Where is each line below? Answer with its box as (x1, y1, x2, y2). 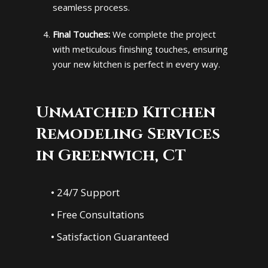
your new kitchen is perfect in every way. (52, 57, 220, 70)
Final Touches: (52, 28, 110, 40)
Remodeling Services (36, 123, 220, 145)
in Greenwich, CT (36, 144, 186, 166)
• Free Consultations (51, 208, 145, 222)
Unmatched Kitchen (36, 101, 215, 123)
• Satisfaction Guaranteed (51, 230, 170, 244)
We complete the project (109, 28, 216, 40)
